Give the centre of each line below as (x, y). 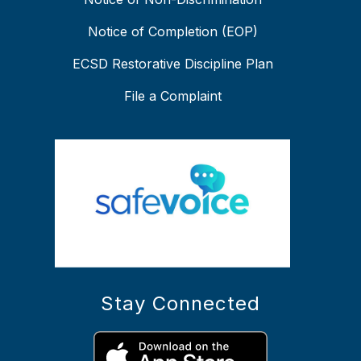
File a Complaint (172, 96)
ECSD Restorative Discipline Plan (172, 64)
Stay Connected (180, 303)
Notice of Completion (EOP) (172, 32)
